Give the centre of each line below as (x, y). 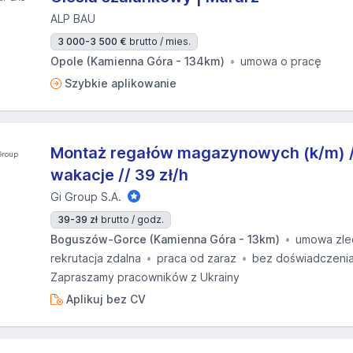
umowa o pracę (281, 61)
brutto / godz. (132, 219)
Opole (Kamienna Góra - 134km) (137, 61)
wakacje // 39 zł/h (119, 175)
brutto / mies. (160, 41)
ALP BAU (73, 19)
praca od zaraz (197, 258)
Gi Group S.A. (86, 197)
